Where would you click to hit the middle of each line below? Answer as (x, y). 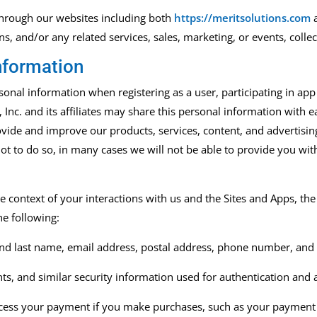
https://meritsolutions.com (243, 18)
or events (260, 37)
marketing (208, 37)
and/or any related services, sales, (100, 37)
